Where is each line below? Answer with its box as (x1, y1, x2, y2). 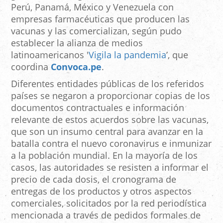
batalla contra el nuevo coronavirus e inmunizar (11, 137, 212, 149)
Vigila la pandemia (89, 49, 166, 61)
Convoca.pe (51, 61, 102, 73)
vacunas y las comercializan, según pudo (11, 25, 182, 37)
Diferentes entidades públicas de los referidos (11, 78, 204, 90)
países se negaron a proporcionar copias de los (11, 90, 210, 102)
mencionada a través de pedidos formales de (11, 209, 201, 221)
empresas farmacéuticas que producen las (11, 13, 190, 25)
